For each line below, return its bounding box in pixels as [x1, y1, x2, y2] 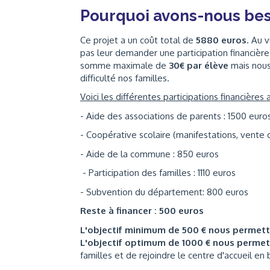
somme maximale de [80, 59, 169, 71]
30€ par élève [169, 59, 231, 71]
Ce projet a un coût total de [80, 34, 196, 46]
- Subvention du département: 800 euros [80, 186, 248, 198]
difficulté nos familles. [80, 72, 169, 84]
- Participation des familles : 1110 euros [80, 167, 238, 178]
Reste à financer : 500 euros [80, 205, 204, 216]
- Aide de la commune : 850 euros [80, 148, 219, 160]
